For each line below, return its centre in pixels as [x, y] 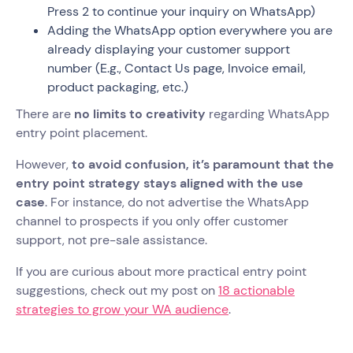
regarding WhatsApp [268, 114]
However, [44, 165]
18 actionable [256, 291]
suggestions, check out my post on [117, 291]
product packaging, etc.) [118, 87]
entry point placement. [83, 133]
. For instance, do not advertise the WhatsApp [177, 203]
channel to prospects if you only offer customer [152, 221]
